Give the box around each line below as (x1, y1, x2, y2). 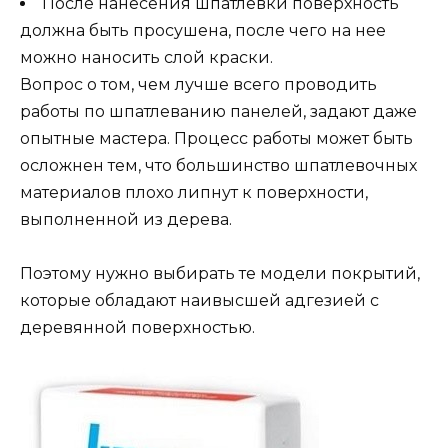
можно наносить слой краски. (20, 48, 273, 68)
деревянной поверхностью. (20, 318, 255, 338)
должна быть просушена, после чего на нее (20, 21, 386, 41)
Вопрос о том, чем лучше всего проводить (20, 75, 377, 95)
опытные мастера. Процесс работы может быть (20, 129, 413, 149)
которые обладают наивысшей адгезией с (20, 291, 379, 311)
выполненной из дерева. (20, 210, 232, 230)
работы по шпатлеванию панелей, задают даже (20, 102, 417, 122)
